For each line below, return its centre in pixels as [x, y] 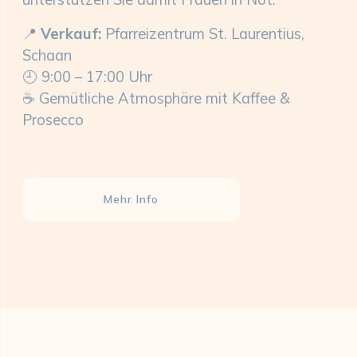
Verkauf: [71, 33]
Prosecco [53, 120]
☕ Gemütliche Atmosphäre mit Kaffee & [156, 98]
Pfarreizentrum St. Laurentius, [203, 33]
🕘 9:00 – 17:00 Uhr [87, 76]
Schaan [47, 55]
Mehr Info [131, 199]
